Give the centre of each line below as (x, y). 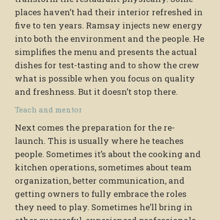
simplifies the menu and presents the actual (106, 52)
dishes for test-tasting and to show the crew (107, 65)
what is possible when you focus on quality (105, 78)
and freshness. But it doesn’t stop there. (96, 91)
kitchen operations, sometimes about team (103, 167)
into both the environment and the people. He (110, 38)
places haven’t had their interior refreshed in (109, 12)
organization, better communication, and (100, 180)
